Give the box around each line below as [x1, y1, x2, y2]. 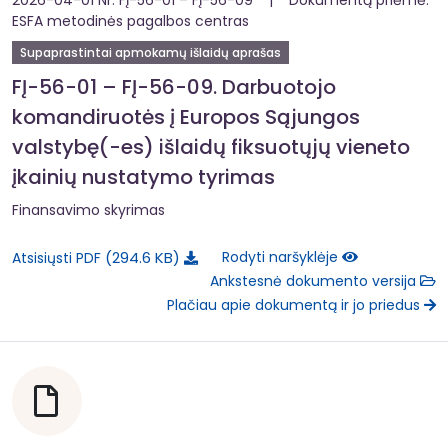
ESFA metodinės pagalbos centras [12, 10, 249, 31]
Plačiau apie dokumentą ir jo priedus [167, 295, 424, 316]
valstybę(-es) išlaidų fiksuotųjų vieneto [12, 132, 410, 161]
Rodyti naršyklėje [222, 247, 342, 268]
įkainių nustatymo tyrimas [12, 162, 275, 191]
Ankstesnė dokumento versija [210, 271, 420, 292]
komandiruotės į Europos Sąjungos [12, 102, 360, 131]
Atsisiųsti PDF [12, 247, 105, 268]
